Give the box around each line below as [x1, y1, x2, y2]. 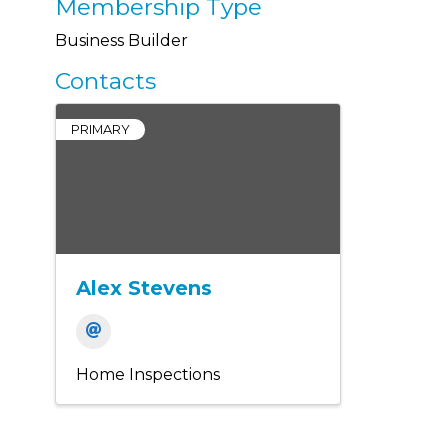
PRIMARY [71, 122, 130, 137]
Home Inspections [76, 365, 220, 384]
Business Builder [55, 31, 188, 50]
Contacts [55, 67, 156, 95]
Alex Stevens [76, 276, 212, 300]
